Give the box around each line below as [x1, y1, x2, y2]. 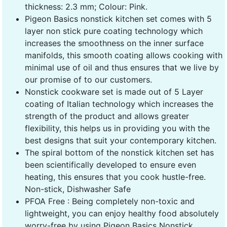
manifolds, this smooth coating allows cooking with [25, 50, 222, 60]
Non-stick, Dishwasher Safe [25, 183, 131, 194]
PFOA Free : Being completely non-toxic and [25, 196, 195, 206]
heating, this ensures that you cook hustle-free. [25, 171, 206, 182]
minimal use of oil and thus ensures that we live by [25, 62, 219, 72]
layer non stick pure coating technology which [25, 25, 203, 36]
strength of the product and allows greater [25, 110, 189, 121]
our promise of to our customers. [25, 74, 152, 85]
